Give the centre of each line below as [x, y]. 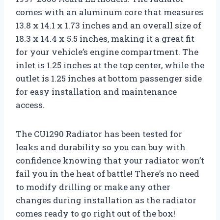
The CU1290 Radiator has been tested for [99, 134]
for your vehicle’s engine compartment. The [107, 52]
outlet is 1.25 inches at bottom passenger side [109, 79]
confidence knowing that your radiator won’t [110, 161]
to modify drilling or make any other [93, 187]
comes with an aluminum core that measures [110, 12]
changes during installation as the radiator [106, 200]
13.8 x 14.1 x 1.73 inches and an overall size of [109, 26]
